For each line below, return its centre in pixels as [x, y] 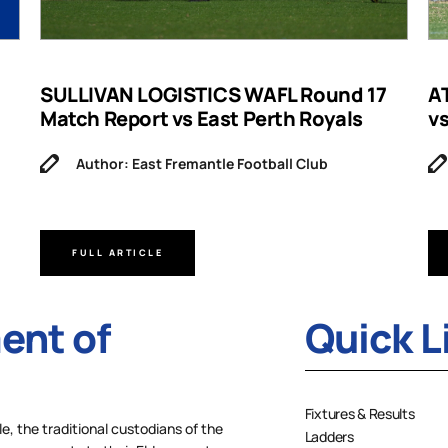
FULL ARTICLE [117, 253]
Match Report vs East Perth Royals [201, 118]
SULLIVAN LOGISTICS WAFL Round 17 [213, 94]
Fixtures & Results [359, 413]
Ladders [329, 436]
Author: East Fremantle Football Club [202, 163]
